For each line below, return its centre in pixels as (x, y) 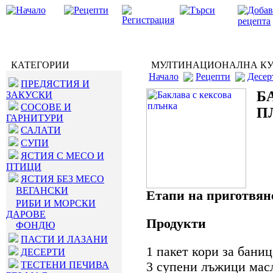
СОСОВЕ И (46, 107)
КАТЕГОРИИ (38, 65)
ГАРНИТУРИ (35, 118)
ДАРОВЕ (26, 214)
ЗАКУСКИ (29, 95)
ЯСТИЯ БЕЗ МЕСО (62, 179)
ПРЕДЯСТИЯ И (55, 84)
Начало (164, 76)
